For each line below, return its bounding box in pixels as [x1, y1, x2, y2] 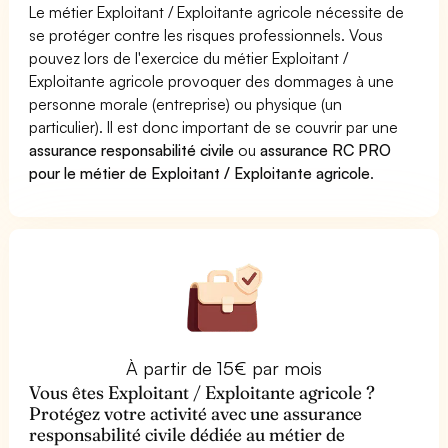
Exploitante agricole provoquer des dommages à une [29, 70, 395, 91]
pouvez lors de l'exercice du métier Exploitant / [29, 47, 349, 68]
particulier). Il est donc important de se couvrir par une [29, 116, 399, 137]
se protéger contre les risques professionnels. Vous [29, 24, 384, 45]
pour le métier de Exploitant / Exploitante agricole [29, 162, 371, 183]
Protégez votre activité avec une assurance [29, 401, 363, 425]
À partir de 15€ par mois [125, 356, 323, 379]
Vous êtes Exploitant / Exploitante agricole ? [29, 380, 376, 404]
